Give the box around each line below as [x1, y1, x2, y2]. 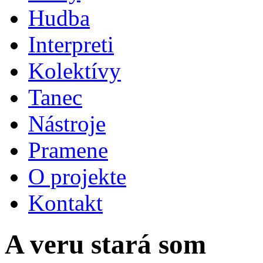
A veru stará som [5, 229, 206, 260]
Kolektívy [28, 58, 121, 83]
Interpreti [28, 32, 114, 57]
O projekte [28, 164, 126, 189]
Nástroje [28, 111, 106, 136]
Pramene [28, 137, 108, 163]
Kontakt [28, 190, 103, 215]
